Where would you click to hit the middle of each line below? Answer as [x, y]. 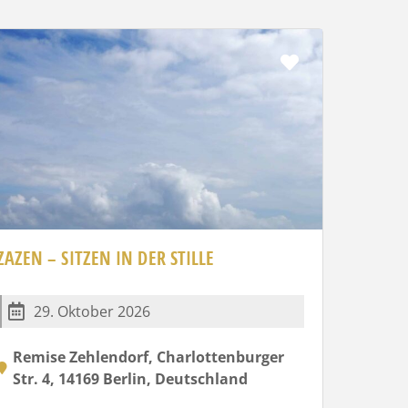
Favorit [329, 61]
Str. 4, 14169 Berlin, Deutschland [130, 378]
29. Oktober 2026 [92, 311]
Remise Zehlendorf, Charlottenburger [148, 357]
